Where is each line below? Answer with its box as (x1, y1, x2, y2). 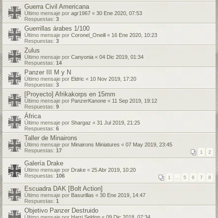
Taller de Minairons (24, 134, 77, 142)
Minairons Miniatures (71, 142, 120, 147)
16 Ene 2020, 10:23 (111, 32, 157, 38)
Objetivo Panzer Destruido (24, 207, 98, 214)
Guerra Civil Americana (24, 3, 89, 10)
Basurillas (71, 192, 94, 198)
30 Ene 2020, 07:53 (96, 10, 142, 16)
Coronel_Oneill (71, 32, 106, 38)
